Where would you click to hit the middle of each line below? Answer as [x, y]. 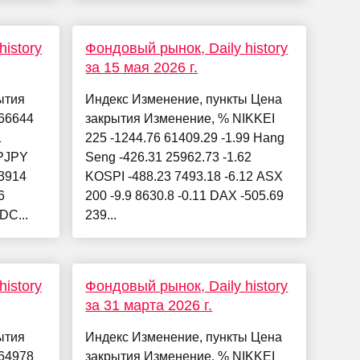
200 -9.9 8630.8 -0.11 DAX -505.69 [185, 196]
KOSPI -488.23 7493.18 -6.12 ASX [184, 177]
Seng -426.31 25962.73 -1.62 [169, 157]
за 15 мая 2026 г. [142, 68]
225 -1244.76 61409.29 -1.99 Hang [185, 138]
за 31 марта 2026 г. [149, 306]
